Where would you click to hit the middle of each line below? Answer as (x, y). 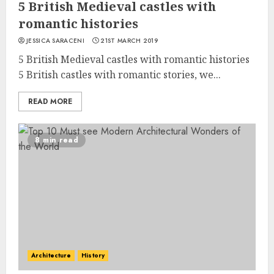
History (93, 255)
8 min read (57, 140)
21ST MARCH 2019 (129, 41)
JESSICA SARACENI (55, 41)
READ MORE (50, 102)
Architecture (51, 255)
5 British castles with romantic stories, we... (120, 75)
